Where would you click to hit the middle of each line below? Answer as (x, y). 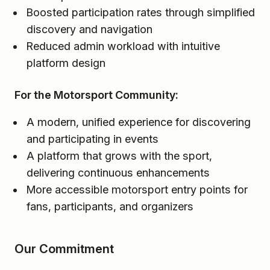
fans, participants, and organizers (110, 206)
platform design (66, 63)
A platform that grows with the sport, (119, 155)
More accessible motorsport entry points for (137, 189)
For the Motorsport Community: (96, 95)
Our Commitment (64, 249)
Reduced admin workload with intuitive (123, 46)
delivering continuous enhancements (118, 172)
